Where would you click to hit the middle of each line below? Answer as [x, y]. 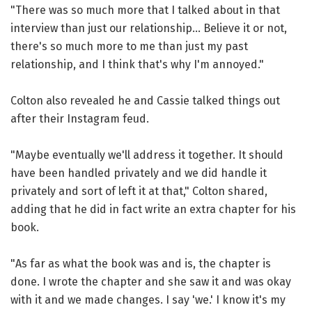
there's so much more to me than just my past [129, 46]
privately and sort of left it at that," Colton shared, [139, 191]
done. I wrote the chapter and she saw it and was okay [151, 281]
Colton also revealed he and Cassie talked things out [145, 100]
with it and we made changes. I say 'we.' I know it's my [148, 299]
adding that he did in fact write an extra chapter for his [153, 209]
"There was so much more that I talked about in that [145, 10]
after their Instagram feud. [80, 118]
